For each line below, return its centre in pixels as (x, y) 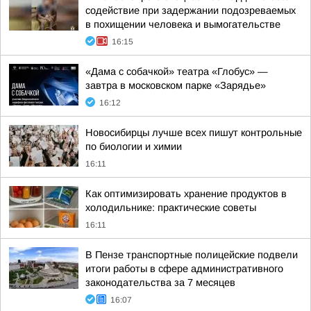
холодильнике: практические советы (171, 208)
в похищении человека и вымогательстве (183, 24)
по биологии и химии (134, 146)
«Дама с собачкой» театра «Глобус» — (177, 72)
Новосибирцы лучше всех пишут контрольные (194, 133)
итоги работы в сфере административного (184, 269)
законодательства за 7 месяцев (160, 283)
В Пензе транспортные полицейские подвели (192, 255)
